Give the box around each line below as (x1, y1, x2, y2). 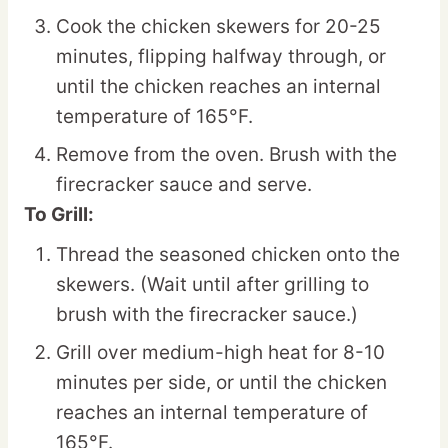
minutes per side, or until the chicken (56, 370, 387, 394)
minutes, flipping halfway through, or (56, 44, 386, 68)
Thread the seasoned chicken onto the (56, 242, 400, 266)
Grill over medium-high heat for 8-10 (56, 340, 385, 364)
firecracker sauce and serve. (56, 172, 312, 196)
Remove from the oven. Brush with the (56, 142, 397, 166)
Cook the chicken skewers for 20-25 (56, 14, 381, 38)
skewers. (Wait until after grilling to (56, 272, 369, 296)
